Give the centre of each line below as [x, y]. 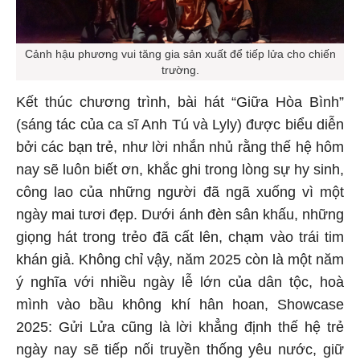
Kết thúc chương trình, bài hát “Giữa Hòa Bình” [180, 102]
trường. [180, 70]
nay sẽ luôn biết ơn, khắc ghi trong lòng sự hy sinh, [180, 169]
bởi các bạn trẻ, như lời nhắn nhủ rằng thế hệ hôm [180, 147]
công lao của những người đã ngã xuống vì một [180, 192]
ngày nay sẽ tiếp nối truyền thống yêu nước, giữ [180, 349]
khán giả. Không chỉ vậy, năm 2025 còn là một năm [180, 259]
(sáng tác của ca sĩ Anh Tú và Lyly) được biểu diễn [180, 124]
